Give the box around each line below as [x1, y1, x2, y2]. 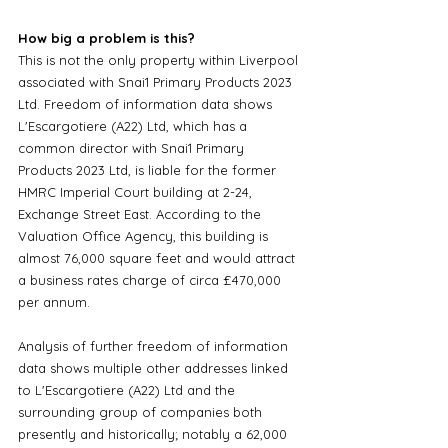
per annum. [18, 293, 94, 310]
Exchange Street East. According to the [18, 205, 265, 222]
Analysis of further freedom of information [18, 337, 292, 354]
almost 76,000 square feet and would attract [18, 249, 299, 266]
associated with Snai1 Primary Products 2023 [18, 73, 296, 90]
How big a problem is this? [18, 29, 195, 46]
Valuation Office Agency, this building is [18, 227, 272, 244]
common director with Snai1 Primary [18, 139, 248, 156]
